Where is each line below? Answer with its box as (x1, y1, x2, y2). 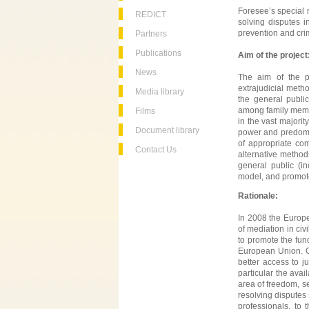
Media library (135, 87, 184, 97)
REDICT (135, 10, 166, 19)
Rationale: (238, 191, 278, 201)
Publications (135, 48, 181, 58)
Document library (135, 126, 199, 135)
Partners (135, 29, 167, 39)
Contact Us (135, 145, 177, 154)
